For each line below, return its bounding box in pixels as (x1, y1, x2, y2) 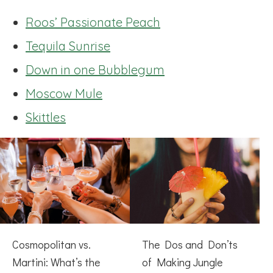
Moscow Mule (26, 85, 102, 101)
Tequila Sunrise (26, 38, 110, 54)
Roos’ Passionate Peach (26, 14, 160, 30)
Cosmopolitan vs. (12, 237, 91, 252)
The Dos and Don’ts (141, 237, 238, 252)
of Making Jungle (141, 255, 222, 270)
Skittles (26, 109, 66, 125)
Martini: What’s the (12, 255, 100, 270)
